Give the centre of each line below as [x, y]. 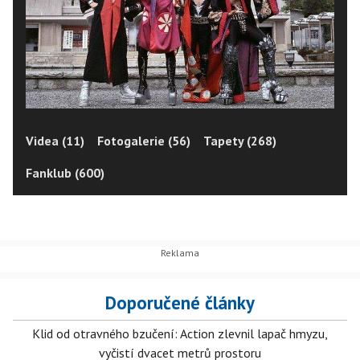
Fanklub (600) [65, 173]
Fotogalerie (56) [144, 141]
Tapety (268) [240, 141]
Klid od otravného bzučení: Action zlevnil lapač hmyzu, [180, 334]
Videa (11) [55, 141]
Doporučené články [180, 303]
